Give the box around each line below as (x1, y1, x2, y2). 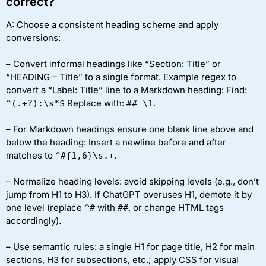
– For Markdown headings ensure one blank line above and (6, 123, 254, 135)
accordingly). (6, 215, 61, 227)
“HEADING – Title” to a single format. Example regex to (6, 71, 236, 83)
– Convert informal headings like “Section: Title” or (6, 58, 221, 70)
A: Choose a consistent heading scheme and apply (6, 19, 218, 31)
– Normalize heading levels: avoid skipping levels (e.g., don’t (6, 176, 259, 188)
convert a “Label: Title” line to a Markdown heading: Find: (6, 84, 247, 96)
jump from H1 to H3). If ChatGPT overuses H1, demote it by (6, 189, 252, 201)
